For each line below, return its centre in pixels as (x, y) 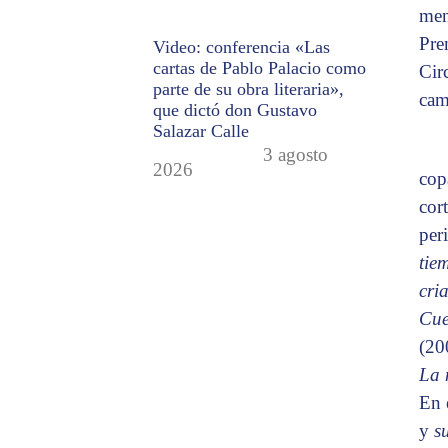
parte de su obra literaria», (249, 88)
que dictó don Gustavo (235, 109)
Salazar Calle (201, 130)
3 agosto (296, 154)
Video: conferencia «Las (242, 46)
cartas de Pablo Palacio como (260, 67)
